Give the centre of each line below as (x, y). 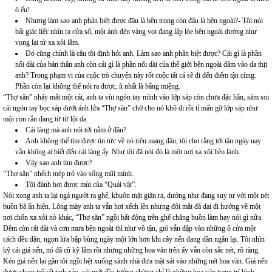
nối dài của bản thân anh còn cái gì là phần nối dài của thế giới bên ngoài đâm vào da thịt (141, 65)
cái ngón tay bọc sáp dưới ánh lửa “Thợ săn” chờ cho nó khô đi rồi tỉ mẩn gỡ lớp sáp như (131, 108)
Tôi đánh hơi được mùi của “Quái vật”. (81, 185)
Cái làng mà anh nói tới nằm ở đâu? (76, 130)
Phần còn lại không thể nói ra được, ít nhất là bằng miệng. (98, 87)
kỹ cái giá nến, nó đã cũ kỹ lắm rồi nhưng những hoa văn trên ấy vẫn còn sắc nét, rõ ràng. (131, 250)
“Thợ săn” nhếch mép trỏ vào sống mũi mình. (68, 174)
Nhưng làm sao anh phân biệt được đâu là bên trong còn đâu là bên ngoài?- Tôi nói (144, 21)
